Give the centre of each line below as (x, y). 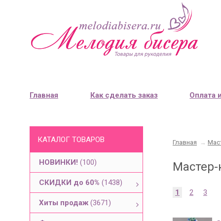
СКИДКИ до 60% (70, 183)
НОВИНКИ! (59, 162)
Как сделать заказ (124, 95)
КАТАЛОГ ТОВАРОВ (71, 140)
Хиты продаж (65, 203)
